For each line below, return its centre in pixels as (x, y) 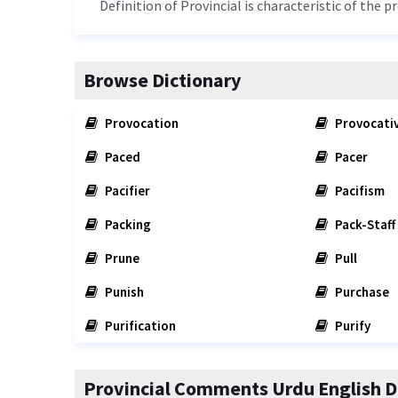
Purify (351, 326)
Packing (127, 224)
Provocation (140, 123)
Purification (139, 326)
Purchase (360, 292)
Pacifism (358, 191)
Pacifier (126, 191)
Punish (123, 292)
